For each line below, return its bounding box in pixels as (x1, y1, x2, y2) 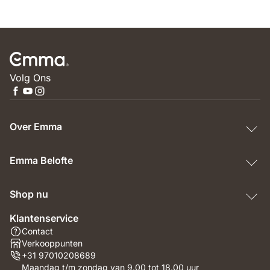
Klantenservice (10, 212, 78, 224)
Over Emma (10, 120, 62, 133)
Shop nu (10, 187, 48, 200)
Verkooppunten (22, 237, 83, 248)
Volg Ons (10, 71, 51, 84)
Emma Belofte (10, 154, 73, 166)
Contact (22, 225, 53, 236)
